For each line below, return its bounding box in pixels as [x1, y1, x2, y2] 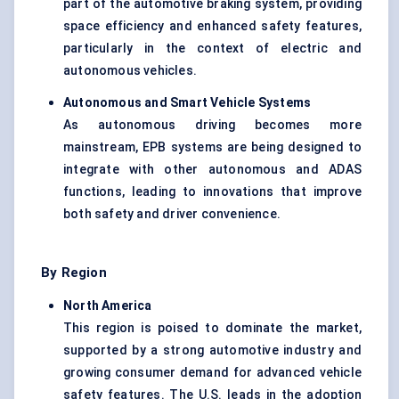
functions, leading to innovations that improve [63, 184, 362, 199]
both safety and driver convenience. [63, 207, 281, 222]
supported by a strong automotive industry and [63, 343, 362, 358]
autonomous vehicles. [63, 63, 197, 78]
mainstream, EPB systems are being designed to [63, 140, 362, 155]
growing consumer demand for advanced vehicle [63, 365, 362, 380]
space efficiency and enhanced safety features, [63, 19, 362, 34]
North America [63, 298, 152, 313]
